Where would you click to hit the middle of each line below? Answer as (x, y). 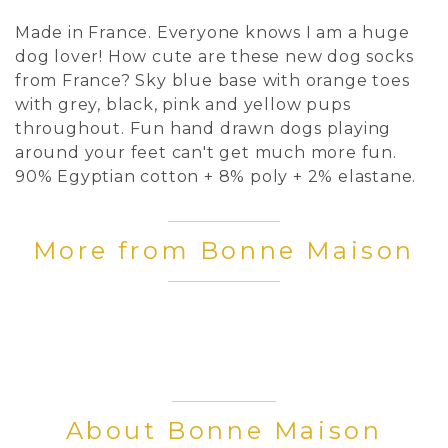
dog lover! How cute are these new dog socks (214, 56)
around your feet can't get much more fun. (206, 152)
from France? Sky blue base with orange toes (212, 80)
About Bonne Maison (224, 430)
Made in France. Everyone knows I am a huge (212, 32)
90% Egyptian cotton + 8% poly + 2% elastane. (216, 176)
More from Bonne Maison (224, 250)
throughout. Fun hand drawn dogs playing (203, 128)
